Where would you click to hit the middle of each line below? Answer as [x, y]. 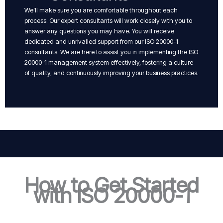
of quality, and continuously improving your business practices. [111, 73]
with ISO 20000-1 [111, 195]
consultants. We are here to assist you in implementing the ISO [111, 52]
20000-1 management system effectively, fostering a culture [109, 62]
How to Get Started [111, 185]
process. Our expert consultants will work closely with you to [108, 20]
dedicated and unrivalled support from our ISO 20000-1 [101, 41]
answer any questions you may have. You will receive [99, 31]
